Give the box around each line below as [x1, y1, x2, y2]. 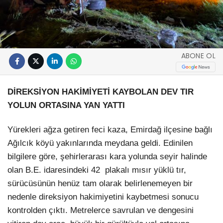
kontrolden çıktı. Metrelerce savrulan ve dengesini [7, 205, 194, 215]
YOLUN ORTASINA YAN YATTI [7, 100, 125, 110]
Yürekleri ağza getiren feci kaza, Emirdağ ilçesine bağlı [7, 124, 213, 134]
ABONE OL [181, 50, 216, 61]
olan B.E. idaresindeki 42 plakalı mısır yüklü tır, [7, 165, 186, 175]
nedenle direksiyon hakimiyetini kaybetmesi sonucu [7, 192, 199, 202]
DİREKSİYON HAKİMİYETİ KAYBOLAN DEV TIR [7, 87, 194, 97]
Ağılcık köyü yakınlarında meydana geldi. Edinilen [7, 138, 193, 148]
